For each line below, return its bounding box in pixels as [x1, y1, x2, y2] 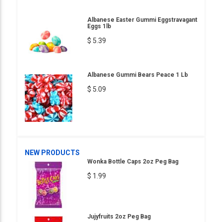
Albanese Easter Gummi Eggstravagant [87, 16, 197, 23]
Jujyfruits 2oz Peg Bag [87, 213, 151, 220]
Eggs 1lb [87, 22, 111, 30]
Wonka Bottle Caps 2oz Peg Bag [87, 158, 178, 165]
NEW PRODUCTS [25, 148, 80, 157]
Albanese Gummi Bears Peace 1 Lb [87, 71, 188, 78]
